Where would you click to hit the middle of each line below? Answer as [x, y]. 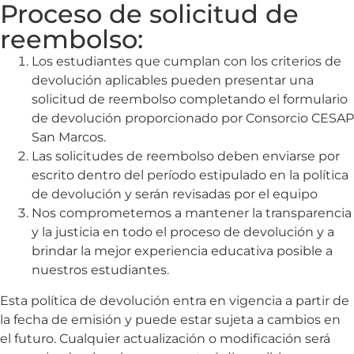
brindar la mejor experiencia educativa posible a [182, 251]
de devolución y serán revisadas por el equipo [175, 194]
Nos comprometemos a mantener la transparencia [192, 213]
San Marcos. [69, 137]
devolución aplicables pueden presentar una [173, 81]
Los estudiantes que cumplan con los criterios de [186, 62]
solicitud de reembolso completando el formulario [190, 100]
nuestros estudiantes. [100, 270]
